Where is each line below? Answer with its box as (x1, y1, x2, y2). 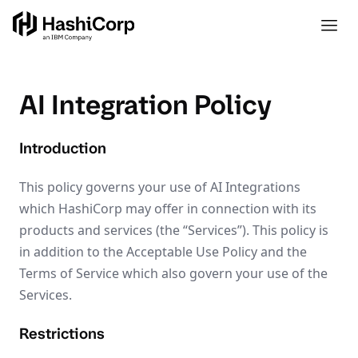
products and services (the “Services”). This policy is (19, 221, 328, 239)
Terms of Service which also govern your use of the (19, 265, 328, 282)
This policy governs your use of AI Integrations (19, 178, 300, 196)
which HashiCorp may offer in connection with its (19, 200, 316, 217)
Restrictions (19, 324, 105, 344)
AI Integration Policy (19, 86, 272, 123)
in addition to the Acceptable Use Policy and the (19, 243, 307, 261)
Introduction (19, 138, 106, 158)
